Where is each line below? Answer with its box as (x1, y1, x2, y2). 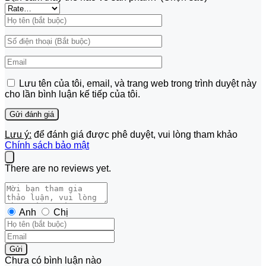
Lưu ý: (5, 129, 31, 140)
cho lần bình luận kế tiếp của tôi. (5, 88, 140, 99)
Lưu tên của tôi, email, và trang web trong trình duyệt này (19, 78, 256, 88)
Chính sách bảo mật (5, 140, 89, 150)
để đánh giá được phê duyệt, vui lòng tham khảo (31, 129, 237, 140)
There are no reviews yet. (5, 163, 111, 173)
